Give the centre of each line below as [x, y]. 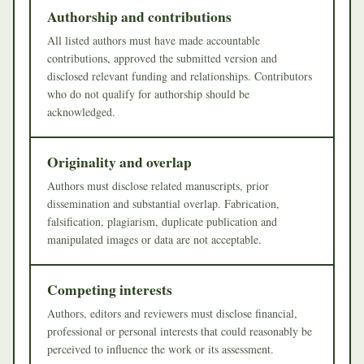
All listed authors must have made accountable [154, 40]
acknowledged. [81, 111]
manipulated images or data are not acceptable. [154, 239]
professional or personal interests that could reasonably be [180, 331]
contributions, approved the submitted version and [162, 58]
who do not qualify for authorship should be [148, 93]
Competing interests [110, 289]
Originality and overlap [119, 161]
